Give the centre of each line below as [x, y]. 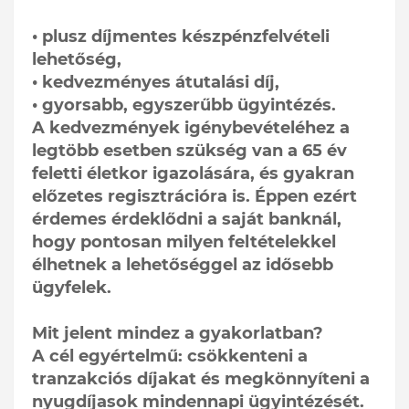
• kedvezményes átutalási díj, [156, 83]
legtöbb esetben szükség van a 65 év [189, 151]
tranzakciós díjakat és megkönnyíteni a [201, 379]
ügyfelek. [72, 288]
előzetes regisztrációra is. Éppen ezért [194, 197]
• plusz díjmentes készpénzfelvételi [181, 37]
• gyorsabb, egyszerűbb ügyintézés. [184, 105]
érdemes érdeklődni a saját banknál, [187, 220]
